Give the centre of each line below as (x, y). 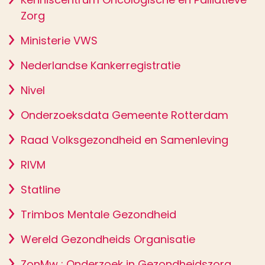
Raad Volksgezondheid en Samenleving (125, 140)
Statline (41, 190)
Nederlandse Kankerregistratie (101, 65)
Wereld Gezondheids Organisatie (108, 239)
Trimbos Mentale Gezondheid (98, 214)
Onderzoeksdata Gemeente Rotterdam (125, 115)
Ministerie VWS (59, 41)
